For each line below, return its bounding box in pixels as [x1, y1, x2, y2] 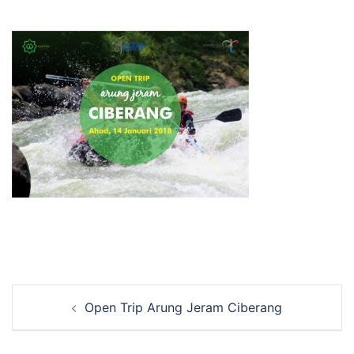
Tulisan [11, 305, 77, 328]
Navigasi [11, 283, 90, 306]
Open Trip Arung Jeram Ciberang [85, 299, 282, 315]
